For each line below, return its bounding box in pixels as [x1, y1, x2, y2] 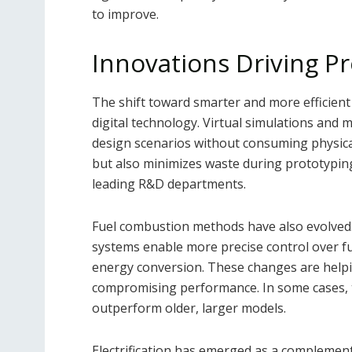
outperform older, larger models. [92, 299, 286, 317]
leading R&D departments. [92, 174, 246, 192]
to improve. [92, 5, 159, 24]
